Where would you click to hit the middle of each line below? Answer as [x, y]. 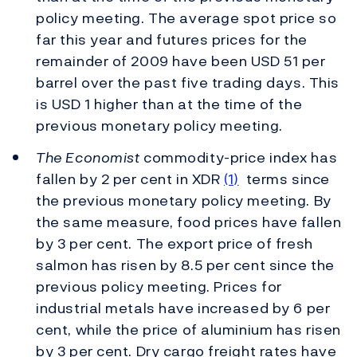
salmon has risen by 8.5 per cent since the [185, 265]
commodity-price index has [239, 158]
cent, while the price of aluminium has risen [188, 330]
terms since [284, 179]
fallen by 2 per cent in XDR [130, 179]
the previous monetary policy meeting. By [184, 201]
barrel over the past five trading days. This [188, 82]
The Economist [88, 158]
